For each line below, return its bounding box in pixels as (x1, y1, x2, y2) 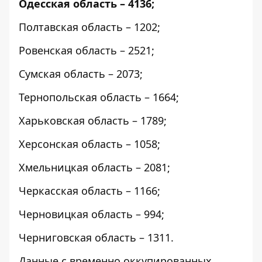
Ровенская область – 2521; (19, 43, 154, 57)
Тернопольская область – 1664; (19, 89, 179, 104)
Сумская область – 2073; (19, 66, 143, 81)
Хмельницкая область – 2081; (19, 160, 170, 174)
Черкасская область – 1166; (19, 183, 160, 198)
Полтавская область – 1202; (19, 19, 160, 34)
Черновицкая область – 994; (19, 206, 164, 221)
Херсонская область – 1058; (19, 136, 160, 151)
